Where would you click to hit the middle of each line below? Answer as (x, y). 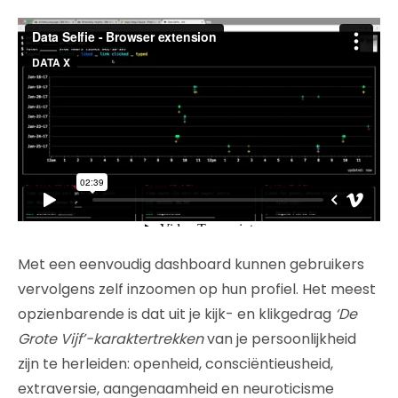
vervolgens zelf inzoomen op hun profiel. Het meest (197, 290)
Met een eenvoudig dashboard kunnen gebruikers (191, 265)
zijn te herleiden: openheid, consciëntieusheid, (175, 364)
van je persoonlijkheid (280, 339)
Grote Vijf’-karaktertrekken (111, 339)
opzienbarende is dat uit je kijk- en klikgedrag (176, 314)
